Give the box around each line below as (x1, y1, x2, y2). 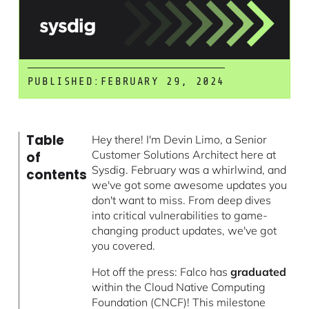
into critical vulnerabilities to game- (92, 208, 268, 222)
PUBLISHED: (27, 74, 101, 88)
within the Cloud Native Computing (92, 279, 266, 294)
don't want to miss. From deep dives (92, 192, 272, 207)
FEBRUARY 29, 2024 (100, 74, 226, 88)
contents (26, 166, 87, 183)
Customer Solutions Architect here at (92, 147, 277, 161)
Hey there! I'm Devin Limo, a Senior (92, 132, 268, 146)
